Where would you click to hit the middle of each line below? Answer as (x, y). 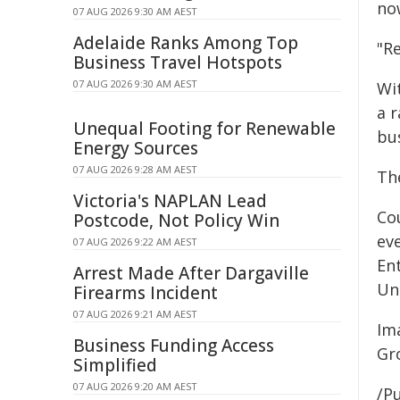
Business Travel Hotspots (178, 62)
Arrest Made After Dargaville (191, 273)
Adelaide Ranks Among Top (186, 43)
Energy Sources (136, 148)
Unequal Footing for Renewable (204, 129)
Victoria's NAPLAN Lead (170, 201)
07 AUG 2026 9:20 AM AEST (135, 386)
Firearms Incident (146, 293)
